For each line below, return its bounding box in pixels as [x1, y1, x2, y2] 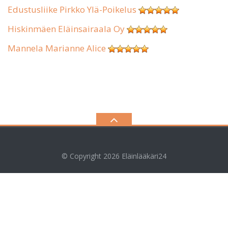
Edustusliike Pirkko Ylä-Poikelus [8, 4, 136, 15]
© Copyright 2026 [62, 151, 122, 161]
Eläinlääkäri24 [122, 151, 166, 161]
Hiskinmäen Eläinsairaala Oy [8, 23, 125, 35]
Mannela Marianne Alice [8, 42, 106, 54]
